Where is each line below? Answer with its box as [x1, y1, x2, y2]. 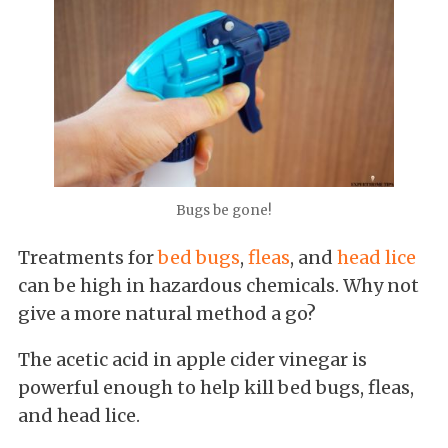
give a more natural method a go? [18, 301, 320, 325]
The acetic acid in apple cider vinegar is [18, 347, 367, 371]
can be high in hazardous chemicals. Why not [18, 273, 419, 297]
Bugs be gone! [176, 201, 272, 219]
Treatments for [18, 245, 158, 269]
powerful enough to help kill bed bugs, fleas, [18, 375, 414, 399]
